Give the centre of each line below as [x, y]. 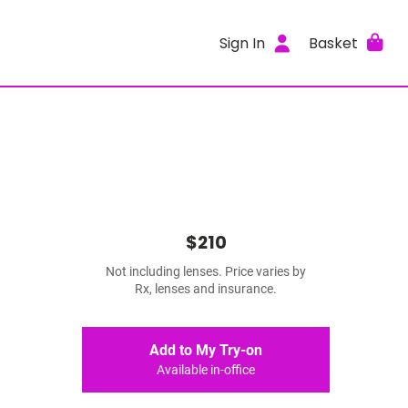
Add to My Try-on [206, 350]
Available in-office [206, 370]
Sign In [243, 43]
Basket [333, 43]
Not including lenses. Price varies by [206, 272]
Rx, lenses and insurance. [206, 289]
